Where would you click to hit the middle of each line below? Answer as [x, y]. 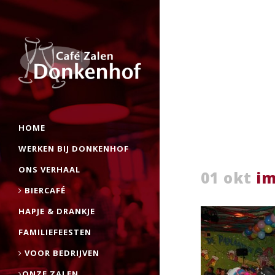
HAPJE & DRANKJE [57, 211]
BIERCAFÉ [44, 190]
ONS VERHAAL [49, 169]
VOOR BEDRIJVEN [61, 253]
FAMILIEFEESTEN [55, 232]
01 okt [226, 178]
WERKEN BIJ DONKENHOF [74, 149]
